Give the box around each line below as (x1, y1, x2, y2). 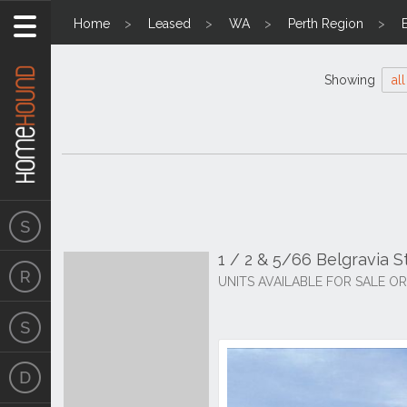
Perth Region (288, 16, 363, 31)
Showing (323, 73, 379, 87)
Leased (148, 16, 191, 31)
